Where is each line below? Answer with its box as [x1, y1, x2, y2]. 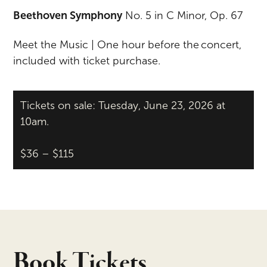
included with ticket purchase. [13, 55, 161, 67]
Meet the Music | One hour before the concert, [13, 39, 242, 51]
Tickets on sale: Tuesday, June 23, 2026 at [20, 100, 226, 112]
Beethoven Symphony [13, 9, 123, 21]
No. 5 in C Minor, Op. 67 [122, 9, 243, 21]
